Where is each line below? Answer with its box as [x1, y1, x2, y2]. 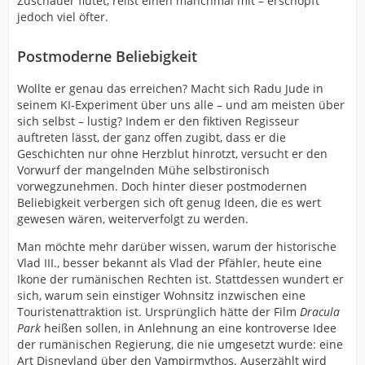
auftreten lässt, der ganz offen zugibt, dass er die [17, 130, 286, 146]
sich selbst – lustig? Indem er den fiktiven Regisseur [17, 113, 299, 130]
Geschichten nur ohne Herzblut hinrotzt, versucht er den [17, 146, 328, 162]
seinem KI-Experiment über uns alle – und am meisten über [17, 97, 345, 113]
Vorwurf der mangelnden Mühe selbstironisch [17, 162, 270, 178]
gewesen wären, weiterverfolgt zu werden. [17, 211, 248, 227]
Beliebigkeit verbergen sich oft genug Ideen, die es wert [17, 195, 321, 211]
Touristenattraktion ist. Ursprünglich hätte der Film [17, 304, 300, 320]
